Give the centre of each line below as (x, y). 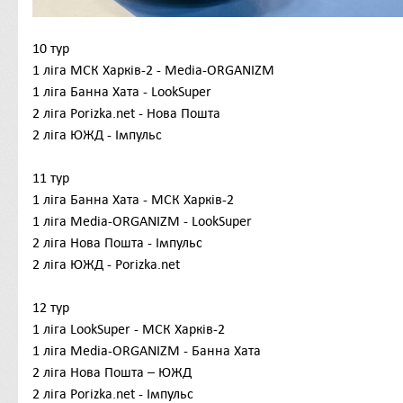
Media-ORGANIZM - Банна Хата (166, 351)
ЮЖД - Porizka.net (125, 264)
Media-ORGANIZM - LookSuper (161, 221)
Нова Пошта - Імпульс (136, 243)
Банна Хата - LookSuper (141, 92)
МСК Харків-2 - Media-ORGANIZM (172, 70)
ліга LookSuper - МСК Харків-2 (132, 329)
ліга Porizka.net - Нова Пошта (130, 113)
